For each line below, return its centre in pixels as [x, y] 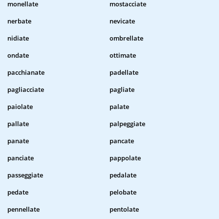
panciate [21, 158]
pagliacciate [26, 90]
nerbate [19, 21]
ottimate [123, 55]
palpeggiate [127, 124]
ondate [18, 55]
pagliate [122, 90]
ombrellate [126, 38]
